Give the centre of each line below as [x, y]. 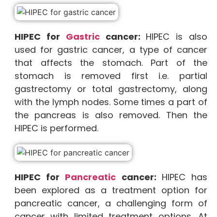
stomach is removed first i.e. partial [111, 76]
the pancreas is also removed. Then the [111, 115]
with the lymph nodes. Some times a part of [111, 102]
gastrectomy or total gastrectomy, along [111, 89]
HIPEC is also [177, 37]
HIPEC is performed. [58, 128]
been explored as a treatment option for [111, 190]
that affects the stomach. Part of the [111, 63]
